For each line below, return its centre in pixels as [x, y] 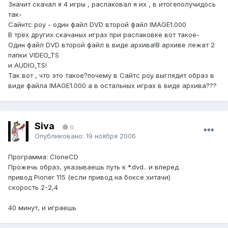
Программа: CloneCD [43, 157]
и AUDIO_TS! [27, 65]
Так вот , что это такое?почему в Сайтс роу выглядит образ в [111, 76]
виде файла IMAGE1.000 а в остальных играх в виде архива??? [112, 86]
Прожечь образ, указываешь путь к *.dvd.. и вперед [93, 167]
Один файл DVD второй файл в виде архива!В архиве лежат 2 [111, 45]
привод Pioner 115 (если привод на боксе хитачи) [89, 177]
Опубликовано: [60, 136]
